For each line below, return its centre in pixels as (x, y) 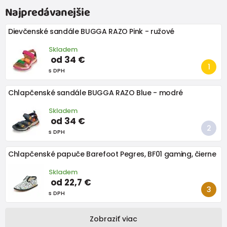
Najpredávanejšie (48, 13)
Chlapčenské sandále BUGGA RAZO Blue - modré (96, 93)
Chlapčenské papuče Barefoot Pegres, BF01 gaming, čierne (112, 154)
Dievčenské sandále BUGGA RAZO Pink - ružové (91, 32)
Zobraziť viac (113, 219)
